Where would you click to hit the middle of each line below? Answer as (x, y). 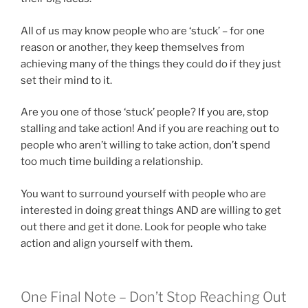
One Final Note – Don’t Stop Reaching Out (154, 297)
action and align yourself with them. (107, 243)
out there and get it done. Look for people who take (144, 227)
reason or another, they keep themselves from (133, 47)
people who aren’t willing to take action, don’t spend (145, 145)
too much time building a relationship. (112, 162)
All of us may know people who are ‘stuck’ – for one (143, 31)
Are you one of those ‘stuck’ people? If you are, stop (145, 112)
